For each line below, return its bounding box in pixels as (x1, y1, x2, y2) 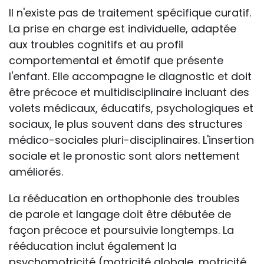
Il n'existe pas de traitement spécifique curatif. (9, 5, 251, 21)
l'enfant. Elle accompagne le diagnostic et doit (9, 69, 252, 84)
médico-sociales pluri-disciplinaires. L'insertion (9, 133, 254, 148)
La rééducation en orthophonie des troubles (9, 191, 240, 206)
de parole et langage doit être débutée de (9, 207, 231, 222)
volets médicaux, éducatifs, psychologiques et (9, 101, 253, 116)
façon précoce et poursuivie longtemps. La (9, 223, 234, 238)
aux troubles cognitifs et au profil (9, 37, 183, 52)
